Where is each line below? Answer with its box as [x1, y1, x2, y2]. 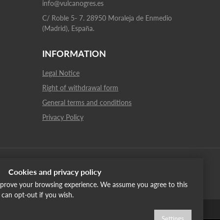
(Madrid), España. [42, 24, 94, 32]
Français [108, 205, 129, 213]
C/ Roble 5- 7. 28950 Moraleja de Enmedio [42, 14, 172, 22]
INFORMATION [42, 48, 106, 59]
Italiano [56, 205, 76, 213]
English [5, 205, 24, 213]
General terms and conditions [42, 98, 132, 107]
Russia [162, 205, 178, 213]
